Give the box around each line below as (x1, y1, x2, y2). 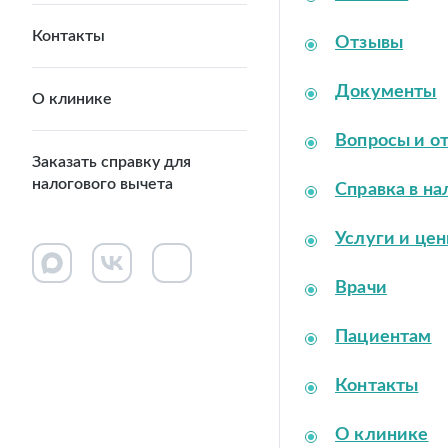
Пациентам (335, 328, 432, 346)
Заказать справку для (32, 153, 191, 170)
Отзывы (335, 34, 404, 52)
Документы (335, 83, 437, 101)
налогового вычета (32, 175, 173, 192)
